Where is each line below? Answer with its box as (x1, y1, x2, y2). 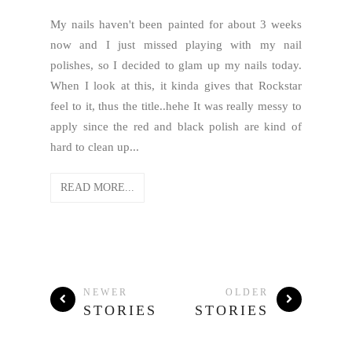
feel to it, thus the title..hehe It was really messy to (50, 100, 302, 112)
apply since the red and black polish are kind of (50, 120, 302, 133)
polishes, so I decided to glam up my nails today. (50, 59, 302, 71)
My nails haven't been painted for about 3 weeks (50, 18, 302, 31)
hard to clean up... (50, 141, 139, 153)
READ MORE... (60, 181, 134, 193)
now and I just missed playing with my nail (50, 38, 302, 51)
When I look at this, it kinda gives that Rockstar (50, 79, 302, 92)
